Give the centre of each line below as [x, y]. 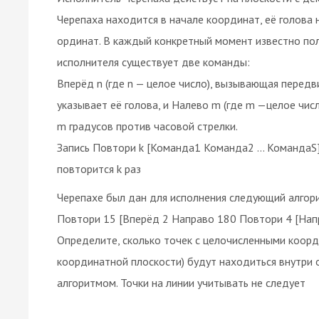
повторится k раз [99, 168]
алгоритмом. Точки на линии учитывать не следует [181, 282]
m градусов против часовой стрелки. [147, 126]
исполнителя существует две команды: [153, 62]
